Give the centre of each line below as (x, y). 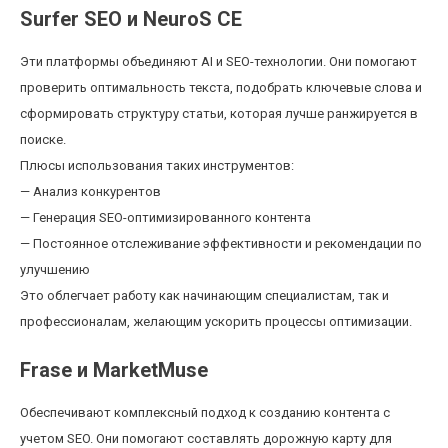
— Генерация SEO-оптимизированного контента (165, 217)
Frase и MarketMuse (114, 370)
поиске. (43, 139)
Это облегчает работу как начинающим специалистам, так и (204, 295)
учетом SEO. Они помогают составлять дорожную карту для (206, 438)
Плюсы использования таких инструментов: (157, 165)
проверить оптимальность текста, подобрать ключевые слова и (221, 87)
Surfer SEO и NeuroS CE (131, 19)
